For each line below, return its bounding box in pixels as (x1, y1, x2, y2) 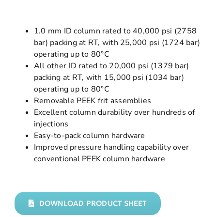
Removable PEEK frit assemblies (33, 95, 152, 106)
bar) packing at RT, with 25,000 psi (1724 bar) (33, 37, 201, 48)
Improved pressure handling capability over (33, 141, 189, 153)
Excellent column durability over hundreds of (33, 107, 195, 118)
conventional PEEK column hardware (33, 153, 165, 164)
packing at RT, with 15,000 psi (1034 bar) (33, 72, 184, 83)
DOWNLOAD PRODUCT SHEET (39, 198, 147, 208)
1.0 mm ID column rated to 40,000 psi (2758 (33, 25, 197, 36)
